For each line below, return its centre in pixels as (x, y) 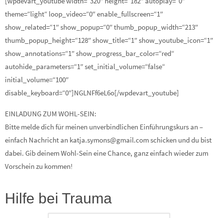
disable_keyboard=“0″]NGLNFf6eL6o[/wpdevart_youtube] (92, 93)
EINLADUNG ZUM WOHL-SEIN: (51, 113)
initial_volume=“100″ (37, 80)
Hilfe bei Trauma (58, 198)
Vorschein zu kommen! (39, 166)
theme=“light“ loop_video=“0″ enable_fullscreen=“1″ (84, 14)
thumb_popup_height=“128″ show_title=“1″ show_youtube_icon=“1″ (109, 40)
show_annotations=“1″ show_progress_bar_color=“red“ (90, 54)
